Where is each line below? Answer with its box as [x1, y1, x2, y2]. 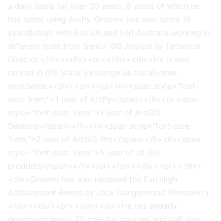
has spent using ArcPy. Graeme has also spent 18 [8, 14, 191, 24]
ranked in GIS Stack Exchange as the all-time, [8, 67, 178, 77]
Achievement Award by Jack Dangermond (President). [8, 187, 211, 197]
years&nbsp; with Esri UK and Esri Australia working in [8, 27, 210, 37]
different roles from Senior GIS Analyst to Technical [8, 40, 200, 51]
